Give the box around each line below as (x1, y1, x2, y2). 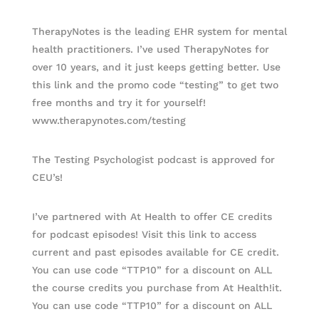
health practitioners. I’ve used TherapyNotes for (31, 43, 269, 55)
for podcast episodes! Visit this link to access (31, 229, 256, 240)
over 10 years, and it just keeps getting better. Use (31, 61, 281, 73)
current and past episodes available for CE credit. (31, 246, 279, 258)
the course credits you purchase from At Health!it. (31, 282, 282, 293)
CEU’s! (31, 172, 63, 183)
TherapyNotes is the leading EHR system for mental (31, 26, 287, 37)
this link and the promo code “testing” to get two (31, 79, 278, 90)
